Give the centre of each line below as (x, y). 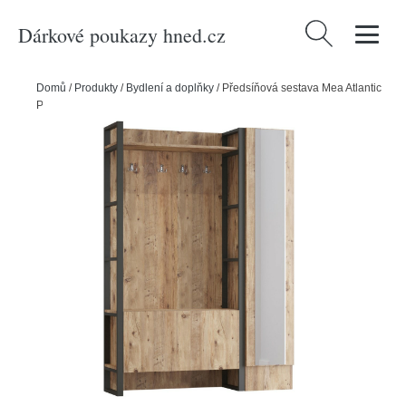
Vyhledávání (341, 31)
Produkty (96, 88)
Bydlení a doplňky (170, 88)
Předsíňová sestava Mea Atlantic (302, 88)
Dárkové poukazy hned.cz (122, 34)
